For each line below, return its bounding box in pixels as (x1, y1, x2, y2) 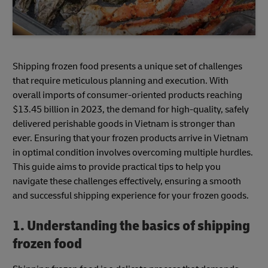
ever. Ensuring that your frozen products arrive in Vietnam (13, 132, 248, 145)
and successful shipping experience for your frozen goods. (13, 190, 249, 202)
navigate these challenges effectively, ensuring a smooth (13, 175, 241, 188)
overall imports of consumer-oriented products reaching (13, 89, 242, 102)
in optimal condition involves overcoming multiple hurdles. (13, 147, 253, 159)
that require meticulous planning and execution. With (13, 75, 229, 87)
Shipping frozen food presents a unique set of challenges (13, 60, 242, 73)
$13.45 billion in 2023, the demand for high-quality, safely (13, 103, 249, 116)
